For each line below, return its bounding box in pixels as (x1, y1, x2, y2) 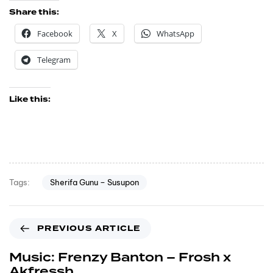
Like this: (9, 93, 51, 105)
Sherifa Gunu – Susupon (49, 177, 139, 187)
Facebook (37, 27, 73, 39)
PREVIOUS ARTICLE (37, 223, 141, 235)
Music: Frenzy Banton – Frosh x (9, 249, 231, 268)
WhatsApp (157, 27, 194, 39)
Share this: (9, 6, 59, 18)
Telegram (37, 54, 71, 65)
